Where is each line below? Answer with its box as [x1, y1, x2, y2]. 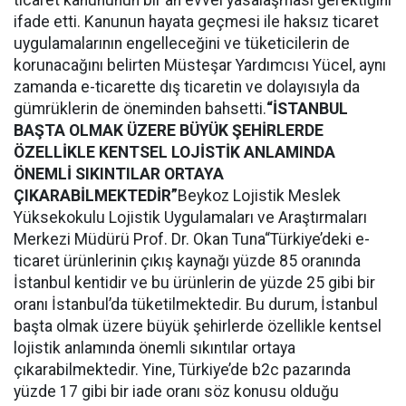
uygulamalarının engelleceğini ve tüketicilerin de [14, 34, 350, 53]
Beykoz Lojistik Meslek [178, 187, 341, 205]
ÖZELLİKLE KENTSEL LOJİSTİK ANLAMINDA [14, 143, 335, 161]
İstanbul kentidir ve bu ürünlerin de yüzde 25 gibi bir [14, 274, 375, 292]
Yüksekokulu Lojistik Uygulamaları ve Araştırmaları [14, 208, 367, 227]
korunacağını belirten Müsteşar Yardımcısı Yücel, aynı [14, 56, 386, 74]
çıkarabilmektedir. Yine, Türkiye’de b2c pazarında [14, 361, 351, 379]
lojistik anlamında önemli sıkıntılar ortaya [14, 339, 295, 357]
